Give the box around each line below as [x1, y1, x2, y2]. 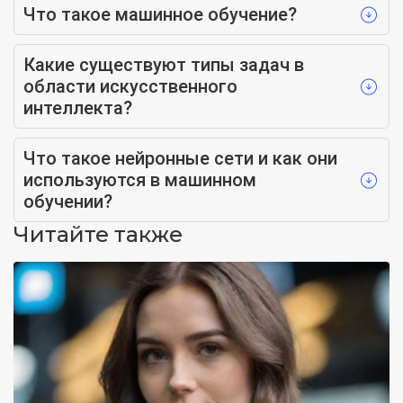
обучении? [23, 191, 112, 213]
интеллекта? [23, 97, 132, 120]
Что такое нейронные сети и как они [23, 148, 337, 170]
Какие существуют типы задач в [23, 54, 304, 76]
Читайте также [13, 221, 183, 248]
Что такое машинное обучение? [23, 4, 297, 26]
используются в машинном [23, 169, 256, 192]
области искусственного [23, 76, 237, 98]
